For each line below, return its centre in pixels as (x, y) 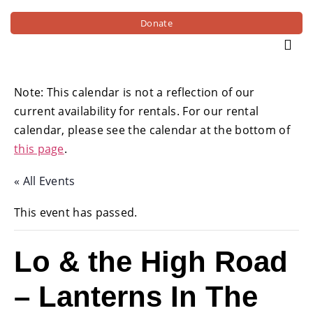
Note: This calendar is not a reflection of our (134, 92)
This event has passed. (76, 212)
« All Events (45, 181)
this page (39, 148)
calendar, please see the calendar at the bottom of (152, 130)
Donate (156, 23)
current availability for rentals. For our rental (137, 111)
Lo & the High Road (151, 261)
